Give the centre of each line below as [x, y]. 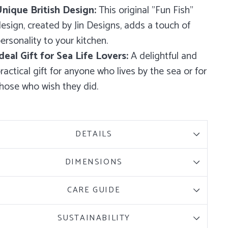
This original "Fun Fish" [145, 11]
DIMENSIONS [94, 162]
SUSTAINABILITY [94, 218]
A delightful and [162, 56]
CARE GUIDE [94, 190]
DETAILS [94, 134]
